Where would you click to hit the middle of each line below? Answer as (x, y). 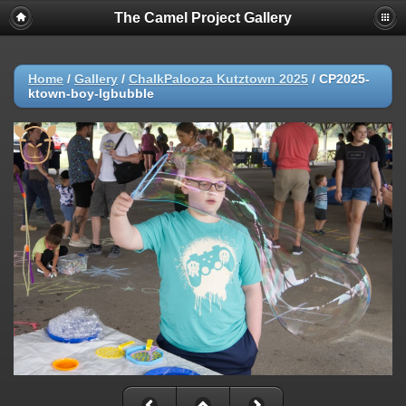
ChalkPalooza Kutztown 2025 (218, 79)
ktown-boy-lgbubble (91, 93)
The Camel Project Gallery (203, 18)
